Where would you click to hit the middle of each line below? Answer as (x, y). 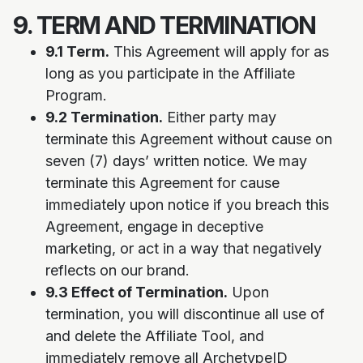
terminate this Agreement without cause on (189, 139)
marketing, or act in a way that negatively (184, 248)
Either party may (220, 117)
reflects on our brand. (117, 270)
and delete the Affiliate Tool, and (155, 336)
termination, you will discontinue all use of (185, 314)
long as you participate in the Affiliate (170, 73)
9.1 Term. (77, 51)
